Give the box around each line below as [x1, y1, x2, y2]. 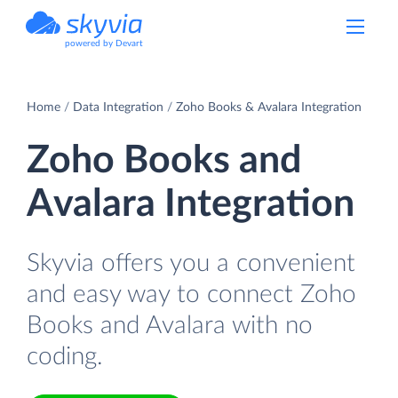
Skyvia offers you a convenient [27, 250, 355, 276]
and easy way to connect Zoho [27, 281, 356, 307]
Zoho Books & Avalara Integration [176, 100, 362, 114]
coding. [27, 343, 103, 370]
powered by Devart [65, 39, 143, 48]
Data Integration [73, 100, 163, 114]
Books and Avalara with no [27, 312, 313, 338]
